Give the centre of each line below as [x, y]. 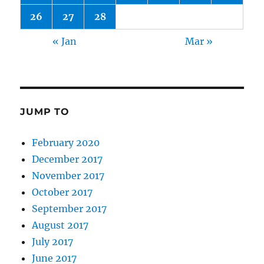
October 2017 [62, 192]
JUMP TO [45, 112]
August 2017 [60, 225]
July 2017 [53, 242]
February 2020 [66, 143]
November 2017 [68, 176]
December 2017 [67, 159]
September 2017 [70, 209]
